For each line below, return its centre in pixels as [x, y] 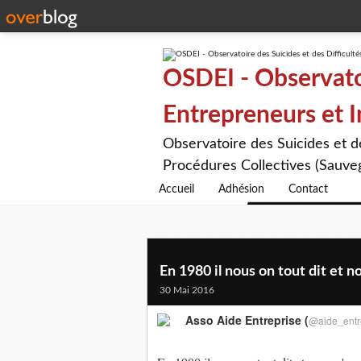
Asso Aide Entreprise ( [247, 320]
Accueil [176, 189]
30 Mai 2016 [187, 290]
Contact [308, 189]
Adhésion [241, 189]
